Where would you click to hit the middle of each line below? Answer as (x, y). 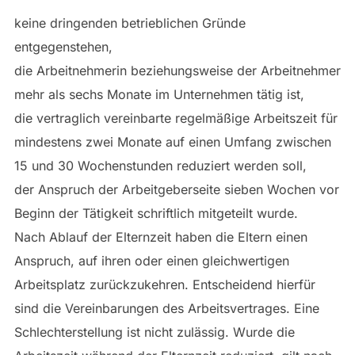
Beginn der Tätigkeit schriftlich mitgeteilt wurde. (156, 214)
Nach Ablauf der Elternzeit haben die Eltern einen (160, 237)
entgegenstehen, (63, 47)
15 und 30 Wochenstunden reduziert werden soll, (160, 166)
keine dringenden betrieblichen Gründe (130, 23)
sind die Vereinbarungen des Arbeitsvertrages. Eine (166, 309)
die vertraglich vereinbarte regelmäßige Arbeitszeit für (176, 118)
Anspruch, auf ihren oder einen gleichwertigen (151, 261)
